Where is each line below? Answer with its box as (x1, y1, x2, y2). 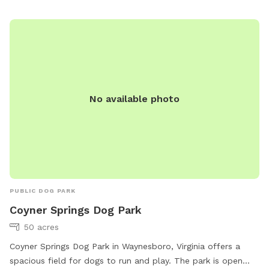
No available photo (89, 92, 180, 104)
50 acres (24, 222, 59, 232)
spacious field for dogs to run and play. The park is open (10, 255, 243, 265)
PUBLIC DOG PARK (10, 187, 76, 194)
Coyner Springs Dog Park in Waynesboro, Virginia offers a (10, 241, 240, 251)
